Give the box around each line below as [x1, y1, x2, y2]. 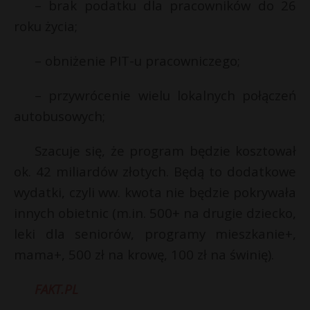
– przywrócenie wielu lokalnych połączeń [35, 86, 296, 104]
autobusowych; [14, 107, 105, 125]
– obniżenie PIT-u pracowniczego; [35, 52, 240, 69]
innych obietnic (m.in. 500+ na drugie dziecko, [14, 204, 296, 221]
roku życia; [14, 17, 77, 35]
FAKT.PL [35, 280, 78, 298]
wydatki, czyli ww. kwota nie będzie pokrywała [14, 183, 296, 201]
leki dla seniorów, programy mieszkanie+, [14, 225, 296, 242]
